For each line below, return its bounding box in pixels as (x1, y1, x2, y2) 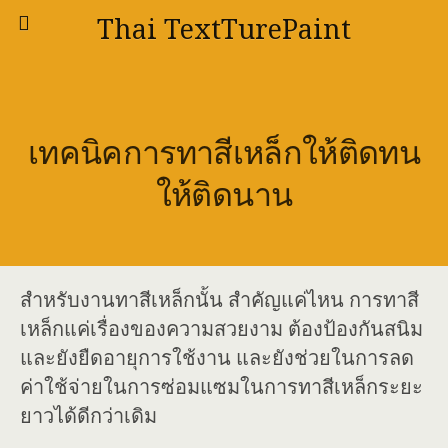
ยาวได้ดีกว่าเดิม (20, 404, 157, 428)
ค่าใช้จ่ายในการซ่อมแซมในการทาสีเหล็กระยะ (20, 375, 423, 399)
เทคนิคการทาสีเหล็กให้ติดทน (27, 134, 421, 172)
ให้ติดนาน (155, 176, 293, 214)
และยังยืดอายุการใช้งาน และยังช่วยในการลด (20, 346, 414, 370)
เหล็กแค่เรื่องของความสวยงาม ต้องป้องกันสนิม (20, 317, 423, 341)
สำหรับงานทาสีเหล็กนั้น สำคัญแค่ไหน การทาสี (20, 288, 419, 312)
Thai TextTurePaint (97, 14, 351, 45)
